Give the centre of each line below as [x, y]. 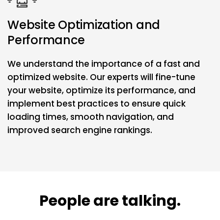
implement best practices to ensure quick [96, 103]
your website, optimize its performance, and [101, 90]
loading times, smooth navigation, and [91, 117]
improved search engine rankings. [80, 130]
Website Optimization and [84, 25]
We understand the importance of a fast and [104, 64]
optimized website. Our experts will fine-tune [101, 77]
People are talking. [110, 201]
